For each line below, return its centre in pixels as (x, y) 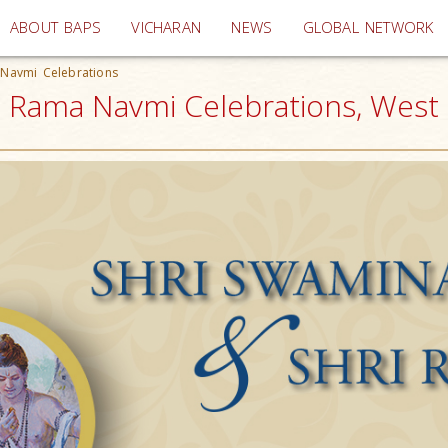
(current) (231, 26)
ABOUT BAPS (56, 27)
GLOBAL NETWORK (368, 27)
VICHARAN (166, 27)
